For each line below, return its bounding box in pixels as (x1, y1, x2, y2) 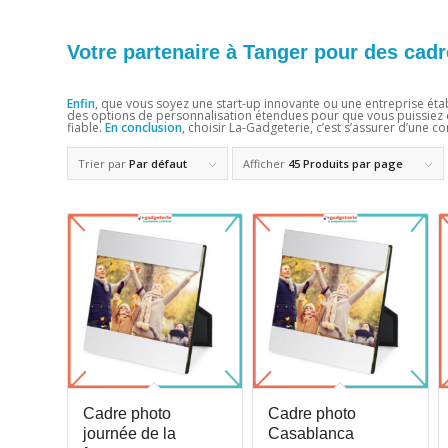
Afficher (243, 155, 288, 171)
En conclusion (105, 118, 182, 136)
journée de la (83, 425, 176, 443)
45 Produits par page (288, 155, 403, 171)
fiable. (67, 118, 105, 136)
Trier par (78, 155, 129, 171)
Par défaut (129, 155, 187, 171)
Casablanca (268, 425, 355, 443)
